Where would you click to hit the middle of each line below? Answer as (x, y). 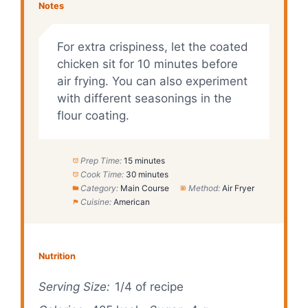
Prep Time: (101, 160)
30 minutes (147, 174)
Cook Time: (102, 174)
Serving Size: (75, 286)
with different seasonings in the (144, 99)
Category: (99, 188)
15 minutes (144, 160)
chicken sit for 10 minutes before (147, 64)
